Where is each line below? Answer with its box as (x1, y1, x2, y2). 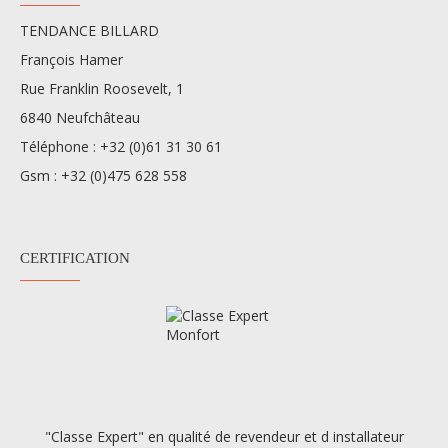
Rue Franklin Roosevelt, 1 (20, 78, 184, 98)
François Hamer (20, 49, 123, 69)
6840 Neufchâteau (20, 107, 140, 127)
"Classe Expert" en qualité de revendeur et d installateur (44, 426, 404, 446)
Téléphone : (20, 136, 100, 156)
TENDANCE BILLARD (20, 20, 159, 40)
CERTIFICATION (20, 249, 130, 266)
